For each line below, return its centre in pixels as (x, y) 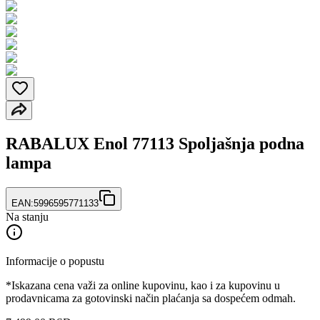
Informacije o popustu (55, 261)
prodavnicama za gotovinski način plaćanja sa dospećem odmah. (151, 298)
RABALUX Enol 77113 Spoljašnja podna (155, 143)
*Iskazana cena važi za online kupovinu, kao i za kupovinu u (143, 285)
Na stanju (27, 216)
